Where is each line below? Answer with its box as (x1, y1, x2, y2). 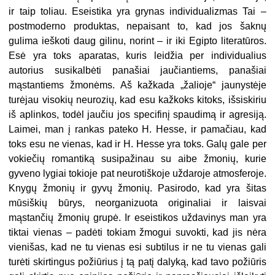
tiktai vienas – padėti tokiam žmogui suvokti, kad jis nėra (9, 227, 266, 238)
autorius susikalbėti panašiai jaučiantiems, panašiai (9, 65, 266, 76)
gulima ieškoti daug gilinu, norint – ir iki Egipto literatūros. (9, 36, 266, 47)
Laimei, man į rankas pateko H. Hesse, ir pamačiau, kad (9, 124, 266, 135)
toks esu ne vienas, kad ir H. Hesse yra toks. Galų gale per (9, 139, 266, 150)
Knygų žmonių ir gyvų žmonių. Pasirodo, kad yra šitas (9, 183, 266, 194)
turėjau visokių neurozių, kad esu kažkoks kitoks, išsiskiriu (9, 95, 266, 106)
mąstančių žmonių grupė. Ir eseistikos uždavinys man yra (9, 212, 266, 223)
